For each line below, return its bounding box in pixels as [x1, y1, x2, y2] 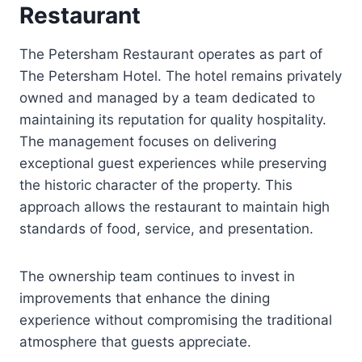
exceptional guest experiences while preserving [19, 154, 326, 171]
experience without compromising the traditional [19, 311, 332, 328]
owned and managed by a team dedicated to [19, 89, 315, 106]
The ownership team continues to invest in [19, 267, 295, 284]
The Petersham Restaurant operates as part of [19, 45, 322, 62]
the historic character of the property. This [19, 176, 293, 193]
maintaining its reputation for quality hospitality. [19, 111, 326, 128]
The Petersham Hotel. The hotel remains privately [19, 67, 342, 84]
